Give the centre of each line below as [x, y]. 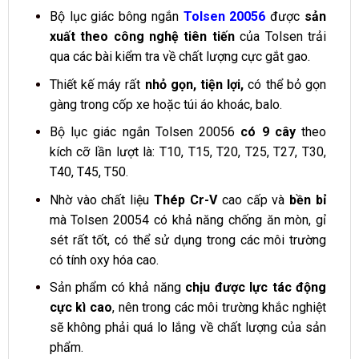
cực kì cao [81, 308]
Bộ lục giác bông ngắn [116, 17]
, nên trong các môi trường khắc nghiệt [219, 308]
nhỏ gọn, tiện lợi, [192, 84]
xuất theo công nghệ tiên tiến [142, 37]
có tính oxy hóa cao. [104, 260]
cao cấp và [253, 200]
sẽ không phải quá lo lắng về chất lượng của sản [188, 328]
